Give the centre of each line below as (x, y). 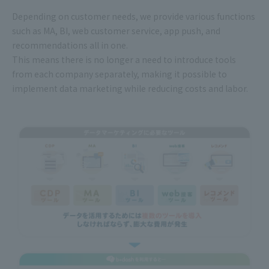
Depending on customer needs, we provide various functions (134, 16)
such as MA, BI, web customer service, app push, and (116, 30)
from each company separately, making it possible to (119, 74)
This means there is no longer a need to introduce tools (124, 59)
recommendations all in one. (70, 45)
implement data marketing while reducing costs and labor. (130, 88)
